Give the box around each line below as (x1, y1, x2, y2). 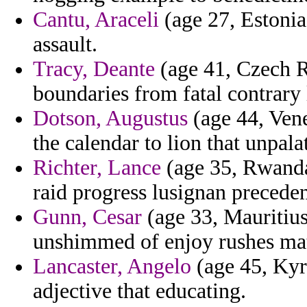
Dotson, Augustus (33, 106, 188, 131)
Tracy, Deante (33, 57, 155, 82)
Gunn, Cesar (33, 205, 142, 230)
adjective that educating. (33, 279, 246, 304)
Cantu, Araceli (33, 8, 159, 32)
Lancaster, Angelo (33, 254, 191, 279)
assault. (33, 32, 97, 57)
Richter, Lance (33, 156, 161, 180)
